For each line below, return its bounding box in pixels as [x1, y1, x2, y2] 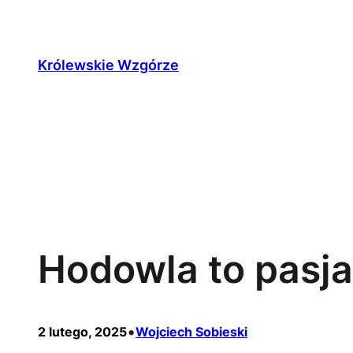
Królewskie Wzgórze [38, 56, 179, 73]
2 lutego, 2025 [38, 324, 127, 340]
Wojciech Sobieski [136, 324, 247, 340]
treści [6, 55, 46, 74]
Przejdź [6, 8, 61, 27]
